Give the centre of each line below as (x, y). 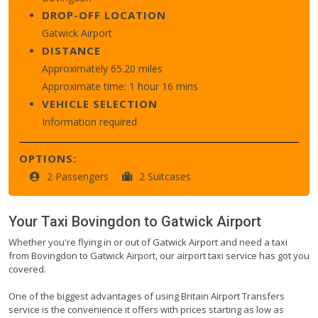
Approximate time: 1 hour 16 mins (120, 86)
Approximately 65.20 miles (102, 68)
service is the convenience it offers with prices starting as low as (146, 309)
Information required (89, 121)
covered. (27, 269)
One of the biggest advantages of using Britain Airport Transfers (147, 296)
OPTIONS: (48, 158)
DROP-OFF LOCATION (104, 15)
